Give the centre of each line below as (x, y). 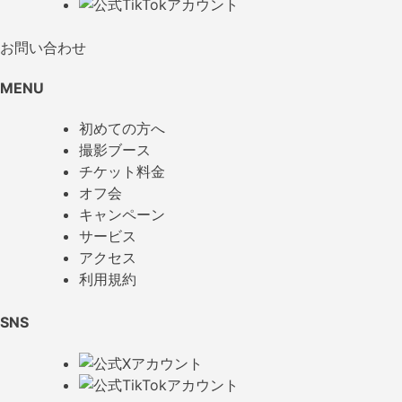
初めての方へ (122, 129)
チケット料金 (122, 172)
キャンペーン (122, 215)
